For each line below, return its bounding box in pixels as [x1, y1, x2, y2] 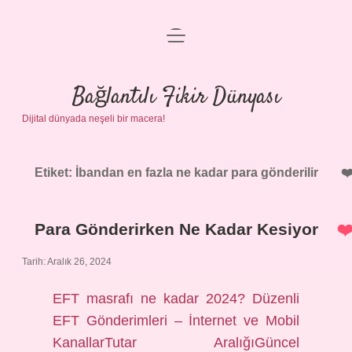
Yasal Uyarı [142, 114, 210, 127]
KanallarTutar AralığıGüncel [53, 335, 299, 350]
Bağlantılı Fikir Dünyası [71, 82, 280, 113]
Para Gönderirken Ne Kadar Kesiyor [34, 220, 318, 238]
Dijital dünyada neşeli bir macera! [22, 113, 165, 124]
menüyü [166, 27, 211, 41]
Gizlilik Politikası [128, 76, 224, 90]
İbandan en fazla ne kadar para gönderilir [75, 166, 318, 179]
